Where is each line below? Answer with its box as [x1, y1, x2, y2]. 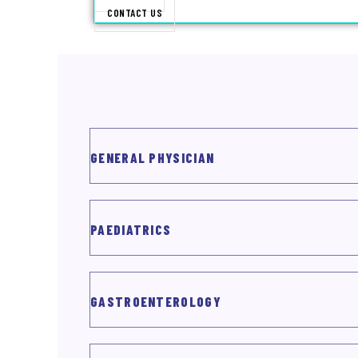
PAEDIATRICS [90, 221, 172, 237]
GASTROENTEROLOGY [90, 293, 221, 309]
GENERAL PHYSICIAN [90, 149, 215, 165]
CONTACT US [107, 6, 162, 19]
